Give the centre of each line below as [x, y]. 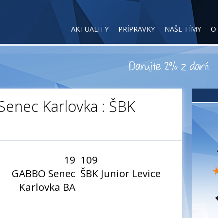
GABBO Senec [44, 173]
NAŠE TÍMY [183, 29]
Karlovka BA [47, 187]
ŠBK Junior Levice [120, 173]
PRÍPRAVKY [136, 29]
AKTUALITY [90, 29]
